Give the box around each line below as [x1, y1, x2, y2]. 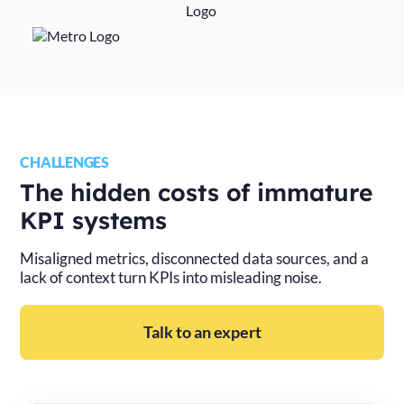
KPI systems [20, 206, 168, 235]
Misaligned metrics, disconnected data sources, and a [20, 249, 370, 268]
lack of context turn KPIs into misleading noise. [20, 268, 323, 287]
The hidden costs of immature [20, 178, 373, 207]
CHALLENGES [20, 153, 109, 170]
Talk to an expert [142, 322, 262, 342]
